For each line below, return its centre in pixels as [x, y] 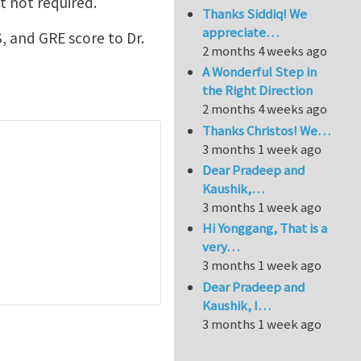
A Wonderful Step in [260, 72]
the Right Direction [258, 91]
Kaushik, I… [237, 305]
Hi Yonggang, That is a [265, 228]
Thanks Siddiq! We [255, 13]
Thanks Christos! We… [267, 130]
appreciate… [241, 32]
